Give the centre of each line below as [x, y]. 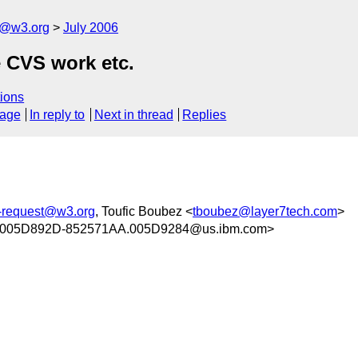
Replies [205, 115]
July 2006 [91, 28]
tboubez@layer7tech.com [265, 211]
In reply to [58, 115]
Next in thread [133, 115]
